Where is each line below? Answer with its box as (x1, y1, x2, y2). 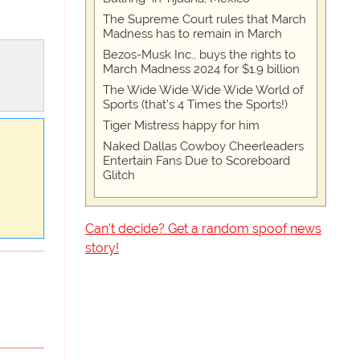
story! (85, 240, 119, 256)
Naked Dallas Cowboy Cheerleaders (103, 139, 304, 153)
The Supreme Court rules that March (103, 12, 306, 27)
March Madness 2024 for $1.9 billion (103, 62, 300, 76)
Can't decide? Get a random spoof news (85, 221, 321, 236)
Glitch (103, 168, 135, 182)
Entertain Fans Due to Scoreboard (103, 153, 290, 168)
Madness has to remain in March (103, 27, 282, 41)
